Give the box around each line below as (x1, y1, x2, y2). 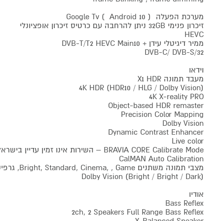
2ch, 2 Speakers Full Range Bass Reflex (71, 207, 204, 217)
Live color (171, 136, 204, 146)
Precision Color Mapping (120, 110, 204, 119)
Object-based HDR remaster (108, 101, 204, 110)
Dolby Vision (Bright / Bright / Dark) (81, 172, 204, 182)
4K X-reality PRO (148, 92, 204, 102)
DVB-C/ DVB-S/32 (144, 47, 204, 57)
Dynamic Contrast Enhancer (108, 127, 204, 137)
